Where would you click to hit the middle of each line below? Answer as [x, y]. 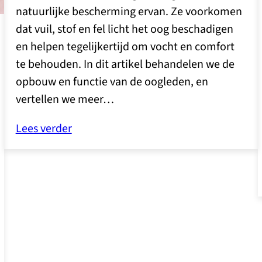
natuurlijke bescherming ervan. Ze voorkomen [129, 11]
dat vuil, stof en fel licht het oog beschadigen [124, 29]
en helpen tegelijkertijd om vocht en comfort [125, 46]
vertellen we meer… [65, 99]
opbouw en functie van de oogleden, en [112, 82]
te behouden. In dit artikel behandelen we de [125, 64]
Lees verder [44, 128]
